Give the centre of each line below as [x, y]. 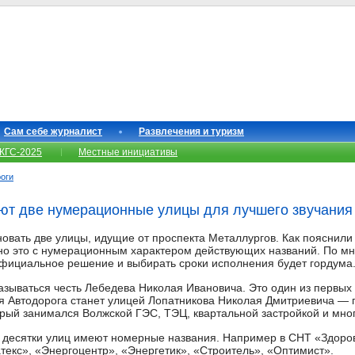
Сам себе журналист [53, 132]
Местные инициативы [128, 152]
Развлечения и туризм [191, 132]
